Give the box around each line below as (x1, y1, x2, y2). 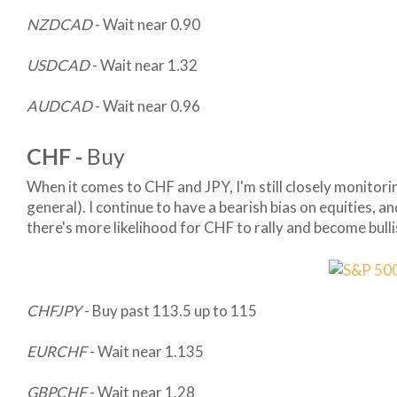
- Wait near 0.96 (95, 97, 200, 115)
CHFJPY (27, 301, 84, 321)
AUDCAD (27, 97, 95, 115)
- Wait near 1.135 (87, 342, 204, 362)
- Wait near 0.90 (92, 15, 200, 34)
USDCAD (27, 56, 90, 74)
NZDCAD (27, 15, 92, 34)
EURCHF (27, 342, 87, 362)
